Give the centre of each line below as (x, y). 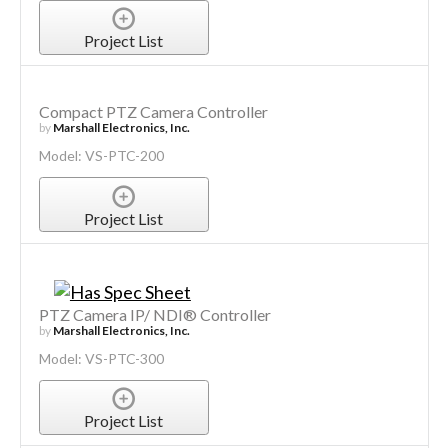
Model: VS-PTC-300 (101, 358)
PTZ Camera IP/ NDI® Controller (154, 314)
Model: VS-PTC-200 (101, 156)
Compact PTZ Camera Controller (153, 112)
